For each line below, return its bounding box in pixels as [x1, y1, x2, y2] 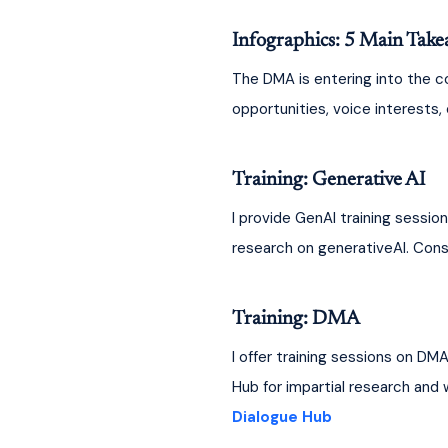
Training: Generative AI [231, 169, 425, 190]
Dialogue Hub [231, 406, 332, 427]
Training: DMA [231, 308, 360, 329]
